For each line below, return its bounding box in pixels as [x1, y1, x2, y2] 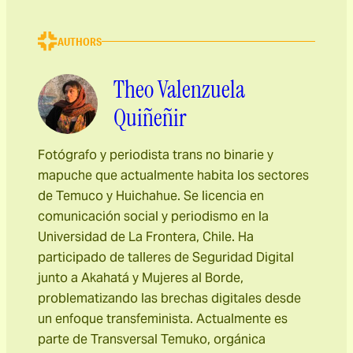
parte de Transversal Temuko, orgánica [38, 331, 266, 348]
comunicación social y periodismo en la [38, 208, 269, 225]
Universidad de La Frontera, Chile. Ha [38, 229, 254, 246]
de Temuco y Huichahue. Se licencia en [38, 188, 264, 205]
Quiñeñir [113, 102, 187, 134]
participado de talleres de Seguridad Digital [38, 249, 294, 266]
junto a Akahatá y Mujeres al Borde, [38, 269, 243, 287]
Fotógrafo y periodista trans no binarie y [38, 147, 273, 164]
